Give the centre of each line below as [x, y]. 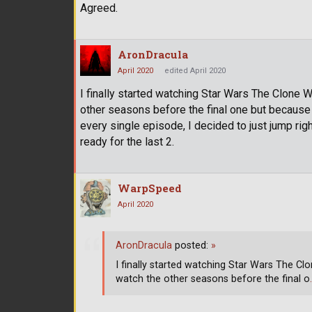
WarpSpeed [150, 188]
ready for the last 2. [127, 141]
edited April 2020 [195, 70]
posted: [192, 246]
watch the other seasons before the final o [213, 279]
